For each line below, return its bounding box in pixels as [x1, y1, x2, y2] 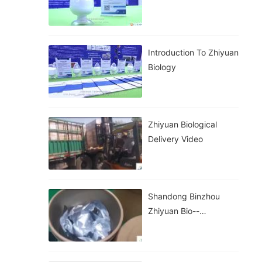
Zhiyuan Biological [148, 119, 217, 129]
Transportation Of [148, 235, 215, 245]
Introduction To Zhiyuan [148, 47, 239, 57]
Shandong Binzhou [148, 191, 220, 201]
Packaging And [148, 220, 206, 230]
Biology [148, 62, 176, 72]
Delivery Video [148, 134, 203, 144]
